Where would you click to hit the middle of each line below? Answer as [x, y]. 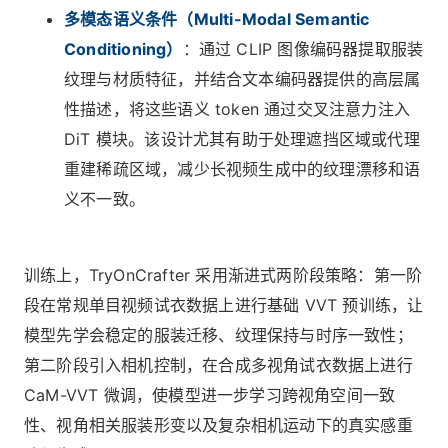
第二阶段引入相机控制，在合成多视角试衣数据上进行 [218, 365]
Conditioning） [123, 49]
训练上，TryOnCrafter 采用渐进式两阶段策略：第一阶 [223, 275]
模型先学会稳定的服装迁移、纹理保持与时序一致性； [218, 335]
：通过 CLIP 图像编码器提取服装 [303, 49]
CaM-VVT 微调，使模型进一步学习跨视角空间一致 [210, 395]
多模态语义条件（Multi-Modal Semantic [217, 19]
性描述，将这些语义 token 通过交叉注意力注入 [237, 109]
